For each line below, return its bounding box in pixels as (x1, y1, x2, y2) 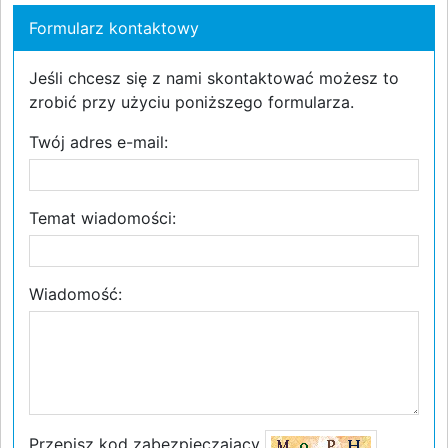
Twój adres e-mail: (29, 132, 168, 152)
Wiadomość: (29, 284, 122, 304)
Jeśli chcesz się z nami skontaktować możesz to (29, 68, 399, 88)
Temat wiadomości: (29, 208, 176, 228)
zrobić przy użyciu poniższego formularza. (29, 92, 354, 112)
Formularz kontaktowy (29, 18, 199, 38)
